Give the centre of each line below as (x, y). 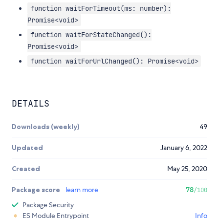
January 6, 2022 (184, 148)
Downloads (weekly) (46, 127)
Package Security (48, 205)
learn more (82, 190)
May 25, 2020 (187, 169)
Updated (27, 148)
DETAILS (31, 104)
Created (26, 169)
